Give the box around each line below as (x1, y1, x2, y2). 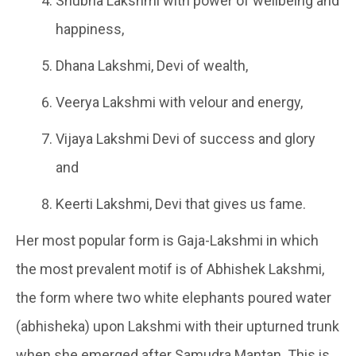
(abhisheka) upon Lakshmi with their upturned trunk (16, 318, 339, 335)
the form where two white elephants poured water (16, 289, 331, 307)
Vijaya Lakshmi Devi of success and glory (56, 130, 315, 148)
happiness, (56, 21, 124, 38)
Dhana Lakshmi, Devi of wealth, (56, 57, 248, 75)
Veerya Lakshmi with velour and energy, (56, 94, 303, 111)
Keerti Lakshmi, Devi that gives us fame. (56, 195, 306, 213)
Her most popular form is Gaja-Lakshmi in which (16, 232, 319, 250)
